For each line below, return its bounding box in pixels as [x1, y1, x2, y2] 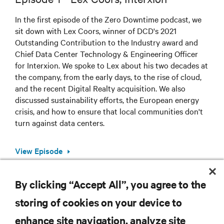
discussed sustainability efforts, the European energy [15, 93, 199, 105]
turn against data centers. [15, 116, 104, 128]
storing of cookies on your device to [15, 195, 182, 209]
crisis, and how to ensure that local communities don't [15, 105, 203, 116]
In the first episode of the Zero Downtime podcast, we [15, 13, 201, 24]
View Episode [15, 144, 62, 156]
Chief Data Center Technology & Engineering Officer [15, 47, 198, 59]
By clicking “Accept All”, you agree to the [15, 177, 206, 191]
